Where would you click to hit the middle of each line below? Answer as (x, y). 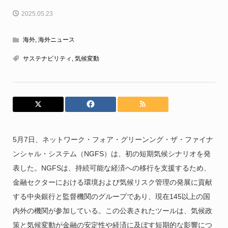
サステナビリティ (47, 58)
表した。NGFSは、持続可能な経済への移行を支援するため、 (111, 168)
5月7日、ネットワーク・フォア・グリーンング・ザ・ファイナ (113, 139)
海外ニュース (56, 39)
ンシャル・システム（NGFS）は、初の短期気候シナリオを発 (111, 153)
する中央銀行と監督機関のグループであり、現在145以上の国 (111, 196)
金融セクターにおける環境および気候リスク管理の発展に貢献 (112, 182)
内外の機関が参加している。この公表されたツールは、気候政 (112, 210)
